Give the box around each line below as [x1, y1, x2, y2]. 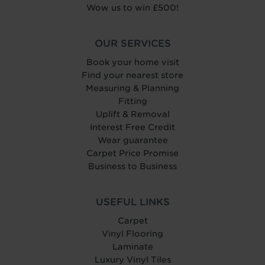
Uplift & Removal [95, 109, 170, 119]
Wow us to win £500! [86, 2, 179, 12]
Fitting [118, 96, 147, 106]
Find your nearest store [82, 70, 183, 80]
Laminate [112, 241, 153, 251]
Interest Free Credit [90, 122, 175, 132]
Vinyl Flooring [102, 228, 163, 238]
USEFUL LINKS [95, 196, 170, 208]
